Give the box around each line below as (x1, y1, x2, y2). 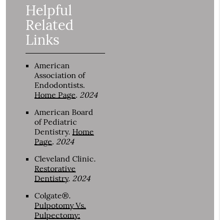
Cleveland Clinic (34, 154, 94, 164)
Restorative (34, 164, 76, 174)
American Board (34, 107, 94, 117)
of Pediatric (34, 117, 78, 127)
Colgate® (34, 191, 69, 201)
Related (26, 16, 74, 34)
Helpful (26, 1, 73, 20)
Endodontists (34, 80, 83, 90)
